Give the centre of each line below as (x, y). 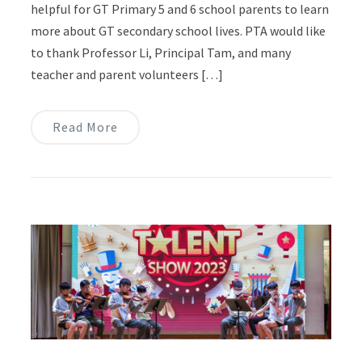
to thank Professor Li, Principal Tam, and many (160, 53)
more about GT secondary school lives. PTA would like (178, 31)
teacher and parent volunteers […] (126, 75)
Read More (85, 127)
